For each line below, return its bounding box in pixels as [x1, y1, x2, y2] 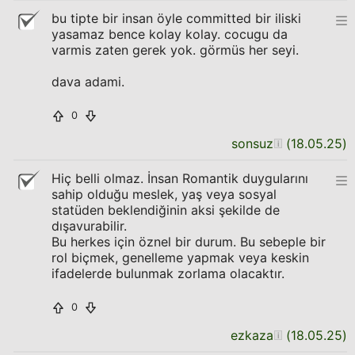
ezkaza [231, 327, 273, 343]
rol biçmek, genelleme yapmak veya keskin [52, 250, 309, 265]
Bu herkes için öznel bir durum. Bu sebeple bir [52, 234, 326, 250]
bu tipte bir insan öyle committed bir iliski [52, 10, 301, 26]
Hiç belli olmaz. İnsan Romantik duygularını [52, 170, 308, 186]
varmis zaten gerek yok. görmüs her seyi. [52, 42, 299, 58]
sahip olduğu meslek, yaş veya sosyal [52, 186, 277, 202]
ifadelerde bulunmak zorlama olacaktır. [52, 265, 284, 281]
